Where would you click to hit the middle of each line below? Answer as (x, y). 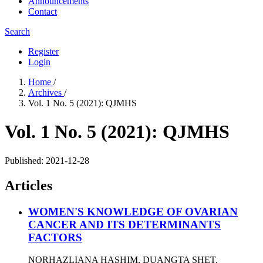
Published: (25, 160)
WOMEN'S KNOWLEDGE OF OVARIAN (133, 211)
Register (43, 51)
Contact (43, 11)
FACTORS (55, 237)
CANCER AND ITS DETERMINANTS (124, 224)
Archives (46, 92)
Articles (28, 185)
